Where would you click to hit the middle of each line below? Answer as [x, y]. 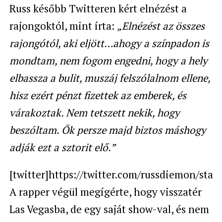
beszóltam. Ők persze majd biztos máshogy [108, 130]
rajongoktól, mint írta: [63, 26]
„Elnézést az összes [161, 26]
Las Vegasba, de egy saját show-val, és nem [109, 209]
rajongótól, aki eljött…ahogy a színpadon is [109, 43]
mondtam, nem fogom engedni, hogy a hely [108, 60]
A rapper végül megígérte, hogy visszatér [105, 192]
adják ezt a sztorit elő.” [62, 147]
